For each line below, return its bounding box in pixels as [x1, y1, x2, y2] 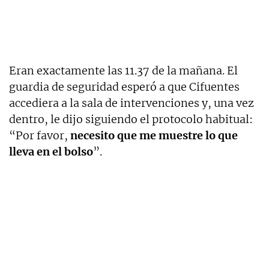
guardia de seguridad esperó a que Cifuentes [9, 79, 240, 94]
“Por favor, [9, 128, 70, 142]
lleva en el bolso [9, 144, 93, 159]
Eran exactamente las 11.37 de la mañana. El [9, 63, 238, 77]
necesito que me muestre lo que [70, 128, 238, 142]
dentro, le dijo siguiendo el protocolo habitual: [9, 112, 253, 126]
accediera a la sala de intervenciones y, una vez [9, 95, 254, 110]
